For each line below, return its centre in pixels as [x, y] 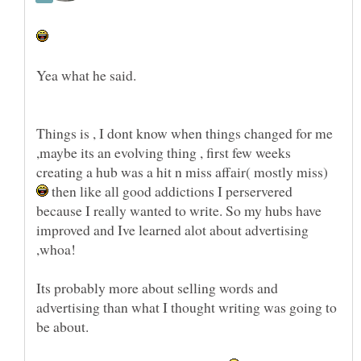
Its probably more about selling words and [157, 288]
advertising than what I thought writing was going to [187, 307]
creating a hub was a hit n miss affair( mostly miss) [182, 172]
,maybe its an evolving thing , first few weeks [164, 153]
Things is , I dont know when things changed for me [185, 133]
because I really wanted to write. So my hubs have [179, 211]
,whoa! [56, 249]
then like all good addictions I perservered [170, 191]
